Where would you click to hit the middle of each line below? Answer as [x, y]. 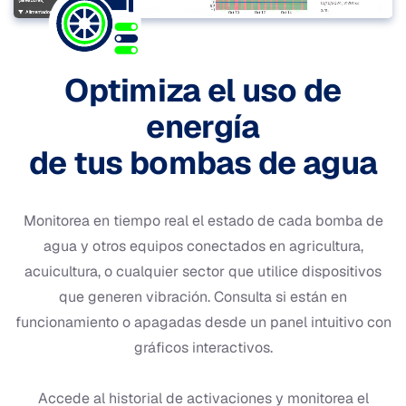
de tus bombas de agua [203, 163]
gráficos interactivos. [203, 348]
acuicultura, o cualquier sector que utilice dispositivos [203, 272]
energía [203, 127]
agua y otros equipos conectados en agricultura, [203, 246]
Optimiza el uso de [203, 91]
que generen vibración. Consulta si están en [203, 297]
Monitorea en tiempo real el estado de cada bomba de [203, 221]
